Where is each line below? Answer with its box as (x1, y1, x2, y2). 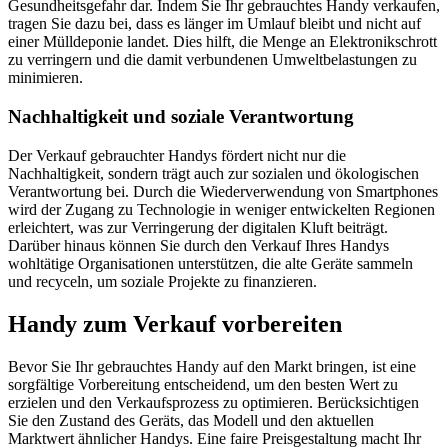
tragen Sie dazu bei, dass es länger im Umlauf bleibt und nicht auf (8, 15, 421, 33)
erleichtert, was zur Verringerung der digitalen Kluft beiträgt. (8, 218, 388, 236)
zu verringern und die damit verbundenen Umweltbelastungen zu (8, 51, 417, 69)
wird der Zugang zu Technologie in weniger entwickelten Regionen (8, 200, 435, 218)
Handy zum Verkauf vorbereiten (8, 310, 342, 337)
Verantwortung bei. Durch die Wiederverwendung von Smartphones (8, 182, 438, 200)
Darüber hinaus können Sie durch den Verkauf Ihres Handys (8, 236, 389, 254)
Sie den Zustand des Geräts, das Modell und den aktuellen (8, 411, 374, 429)
